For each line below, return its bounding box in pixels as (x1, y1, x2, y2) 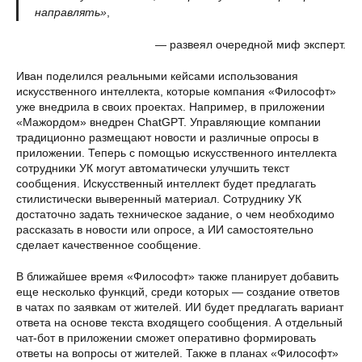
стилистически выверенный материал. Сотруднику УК (16, 192, 301, 205)
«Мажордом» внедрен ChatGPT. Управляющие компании (16, 116, 321, 128)
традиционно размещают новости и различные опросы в (16, 131, 318, 144)
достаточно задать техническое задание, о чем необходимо (16, 208, 335, 221)
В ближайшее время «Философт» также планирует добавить (16, 270, 339, 283)
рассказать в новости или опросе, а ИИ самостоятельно (16, 223, 314, 236)
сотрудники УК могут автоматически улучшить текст (16, 162, 289, 175)
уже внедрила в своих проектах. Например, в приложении (16, 100, 325, 113)
